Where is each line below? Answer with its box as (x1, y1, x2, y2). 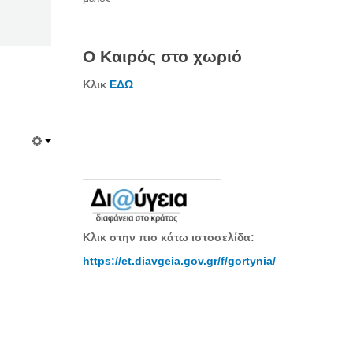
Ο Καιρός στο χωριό (83, 47, 242, 65)
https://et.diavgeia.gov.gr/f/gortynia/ (83, 255, 276, 267)
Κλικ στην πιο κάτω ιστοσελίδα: (83, 231, 255, 243)
